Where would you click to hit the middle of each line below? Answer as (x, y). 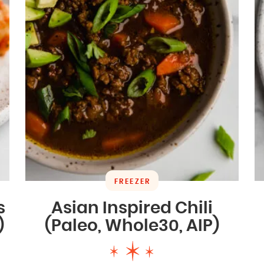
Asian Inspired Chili (132, 208)
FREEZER (133, 181)
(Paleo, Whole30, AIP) (132, 226)
